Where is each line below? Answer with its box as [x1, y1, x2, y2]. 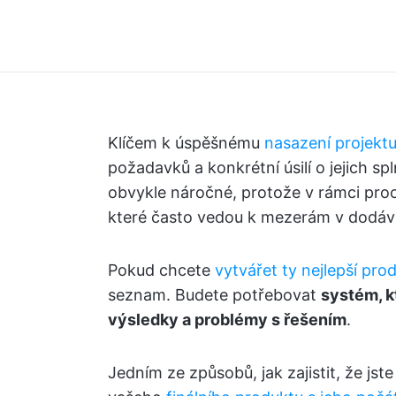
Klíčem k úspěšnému [108, 133, 264, 152]
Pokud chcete [108, 261, 215, 279]
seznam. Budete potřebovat [108, 286, 321, 304]
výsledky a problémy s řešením [108, 310, 346, 329]
